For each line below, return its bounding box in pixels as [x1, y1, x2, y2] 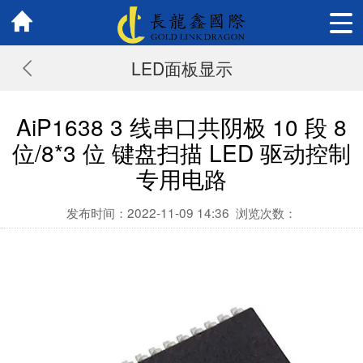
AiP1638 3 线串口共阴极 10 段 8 [16, 110, 347, 143]
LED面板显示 [130, 56, 233, 80]
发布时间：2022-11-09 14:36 [66, 203, 229, 221]
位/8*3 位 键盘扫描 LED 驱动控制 [12, 136, 351, 169]
